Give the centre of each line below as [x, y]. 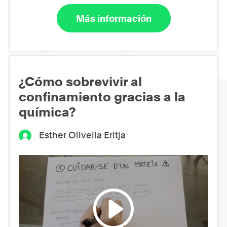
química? [47, 112]
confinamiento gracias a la [102, 97]
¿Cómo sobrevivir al [80, 82]
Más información [113, 18]
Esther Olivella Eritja [83, 135]
